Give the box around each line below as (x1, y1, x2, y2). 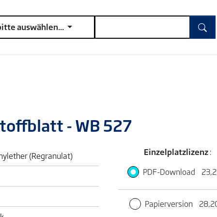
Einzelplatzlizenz (144, 146, 210, 157)
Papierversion (145, 198, 194, 209)
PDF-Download (143, 166, 197, 177)
